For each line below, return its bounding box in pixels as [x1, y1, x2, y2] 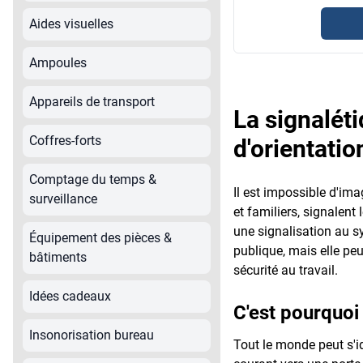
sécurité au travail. [233, 262, 338, 278]
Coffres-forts [29, 132, 101, 148]
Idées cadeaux [29, 288, 111, 304]
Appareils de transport [29, 93, 155, 109]
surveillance [29, 190, 97, 207]
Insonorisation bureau [29, 327, 154, 343]
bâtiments [29, 249, 87, 265]
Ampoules [29, 54, 87, 70]
